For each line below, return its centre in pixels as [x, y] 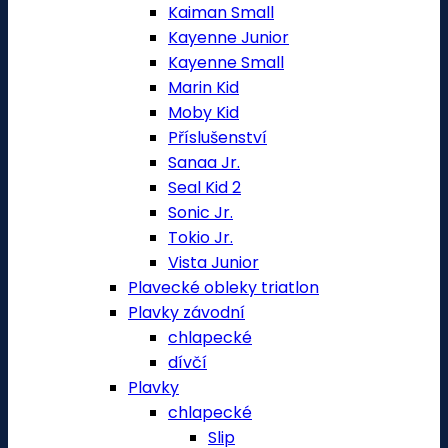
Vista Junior [213, 262]
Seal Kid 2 [204, 187]
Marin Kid [203, 87]
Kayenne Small [226, 62]
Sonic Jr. [200, 212]
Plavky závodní [186, 312]
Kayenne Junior [228, 37]
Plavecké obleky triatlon [223, 287]
